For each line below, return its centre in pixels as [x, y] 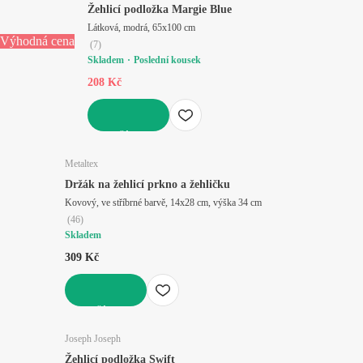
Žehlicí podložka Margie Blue [160, 9]
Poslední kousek [167, 60]
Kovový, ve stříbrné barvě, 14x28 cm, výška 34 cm [163, 202]
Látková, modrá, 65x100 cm [141, 27]
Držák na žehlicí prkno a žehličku [147, 184]
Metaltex [81, 163]
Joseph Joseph [93, 338]
